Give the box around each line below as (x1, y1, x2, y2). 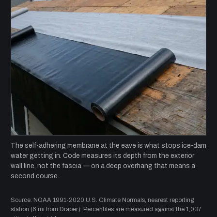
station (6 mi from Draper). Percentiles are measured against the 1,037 (11, 205, 201, 213)
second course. (11, 172, 59, 180)
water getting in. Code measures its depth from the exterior (11, 152, 194, 159)
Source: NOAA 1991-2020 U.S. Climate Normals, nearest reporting (11, 196, 194, 203)
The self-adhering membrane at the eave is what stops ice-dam (11, 141, 206, 149)
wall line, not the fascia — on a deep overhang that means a (11, 162, 195, 170)
